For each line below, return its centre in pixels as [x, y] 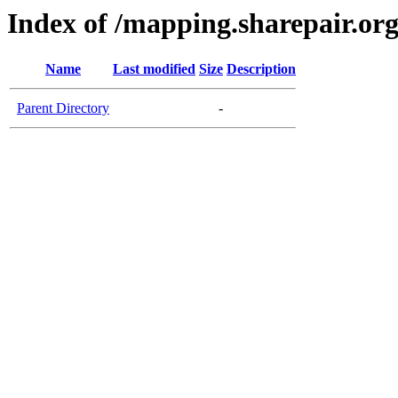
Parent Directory [63, 108]
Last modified [154, 69]
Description [261, 69]
